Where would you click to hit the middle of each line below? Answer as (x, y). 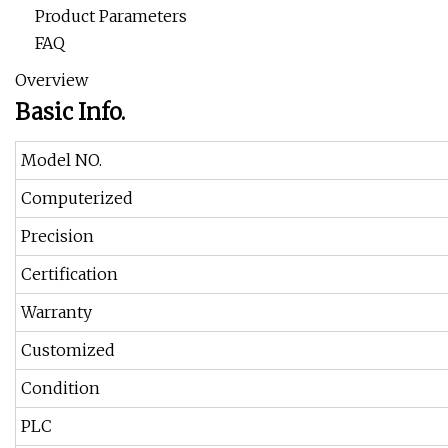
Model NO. (61, 160)
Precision (57, 236)
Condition (60, 388)
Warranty (56, 312)
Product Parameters (111, 16)
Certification (69, 274)
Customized (68, 350)
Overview (51, 80)
